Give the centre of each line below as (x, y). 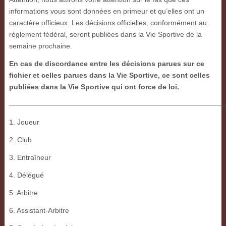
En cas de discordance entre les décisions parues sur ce (106, 64)
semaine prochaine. (40, 46)
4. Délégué (26, 175)
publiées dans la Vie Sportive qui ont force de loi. (94, 87)
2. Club (20, 140)
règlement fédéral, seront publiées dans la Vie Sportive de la (105, 35)
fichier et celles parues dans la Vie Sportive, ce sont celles (109, 75)
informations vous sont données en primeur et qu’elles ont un (106, 11)
